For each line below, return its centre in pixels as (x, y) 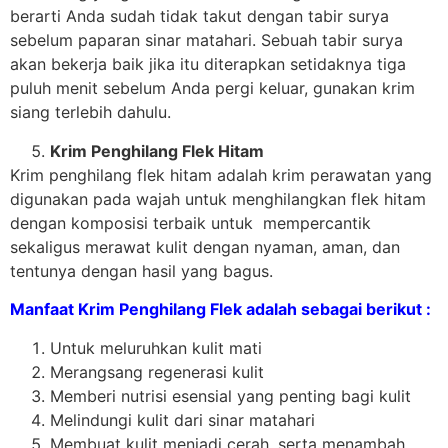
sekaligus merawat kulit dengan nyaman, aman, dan (205, 246)
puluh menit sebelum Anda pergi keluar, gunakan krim (212, 88)
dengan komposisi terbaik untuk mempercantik (190, 222)
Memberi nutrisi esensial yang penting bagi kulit (230, 395)
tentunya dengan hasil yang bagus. (141, 270)
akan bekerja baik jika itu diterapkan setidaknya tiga (208, 64)
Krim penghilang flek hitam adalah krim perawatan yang (221, 174)
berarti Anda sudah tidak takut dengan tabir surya (199, 16)
